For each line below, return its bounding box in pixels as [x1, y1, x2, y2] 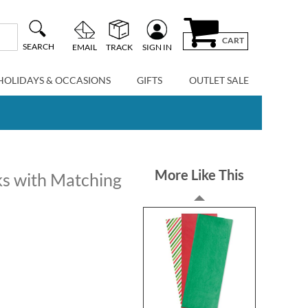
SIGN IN [142, 41, 172, 52]
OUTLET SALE [188, 74, 249, 86]
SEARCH [22, 41, 54, 52]
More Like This [155, 166, 245, 183]
